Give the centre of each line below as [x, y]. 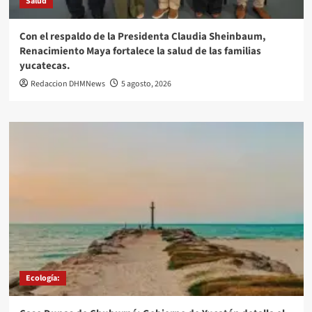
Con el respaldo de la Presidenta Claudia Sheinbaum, [142, 37]
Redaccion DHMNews [68, 84]
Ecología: [42, 279]
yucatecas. [45, 66]
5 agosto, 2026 [146, 84]
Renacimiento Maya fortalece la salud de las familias [140, 52]
